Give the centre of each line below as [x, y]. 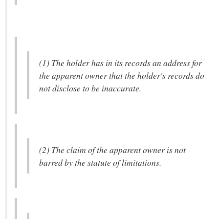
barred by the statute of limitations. [100, 162]
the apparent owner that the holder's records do [122, 75]
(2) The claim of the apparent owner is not [112, 150]
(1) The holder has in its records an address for [120, 63]
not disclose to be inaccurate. [90, 88]
